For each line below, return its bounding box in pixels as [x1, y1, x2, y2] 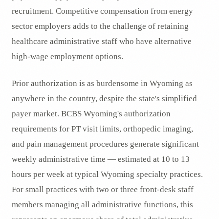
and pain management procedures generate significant [12, 139, 199, 149]
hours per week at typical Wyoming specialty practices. [12, 170, 203, 179]
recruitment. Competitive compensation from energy [12, 6, 193, 16]
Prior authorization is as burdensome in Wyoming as [12, 79, 193, 88]
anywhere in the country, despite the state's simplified [12, 94, 197, 103]
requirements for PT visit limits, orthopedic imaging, [12, 124, 193, 133]
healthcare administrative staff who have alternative [12, 37, 192, 46]
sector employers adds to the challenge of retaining [12, 22, 189, 31]
